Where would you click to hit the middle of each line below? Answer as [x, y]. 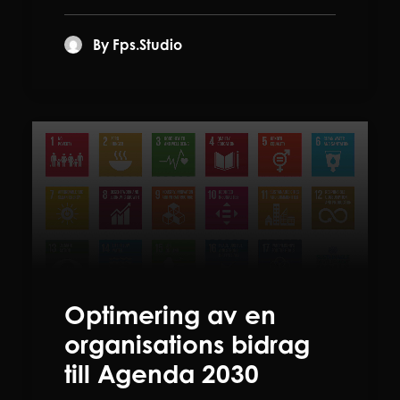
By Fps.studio [137, 45]
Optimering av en [170, 314]
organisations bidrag [187, 344]
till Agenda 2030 [162, 373]
